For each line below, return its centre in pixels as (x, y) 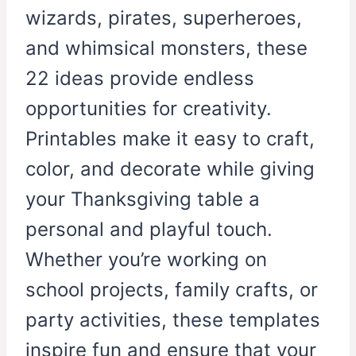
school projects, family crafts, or (172, 290)
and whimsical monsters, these (166, 48)
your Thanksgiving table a (143, 199)
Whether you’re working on (146, 260)
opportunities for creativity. (149, 109)
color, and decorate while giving (170, 169)
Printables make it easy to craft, (170, 139)
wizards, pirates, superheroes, (164, 18)
